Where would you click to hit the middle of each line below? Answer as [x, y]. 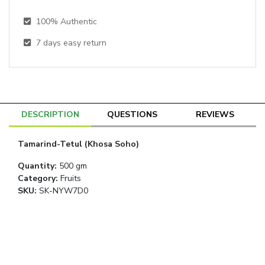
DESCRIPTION [50, 114]
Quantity [36, 166]
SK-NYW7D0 [64, 191]
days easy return [75, 43]
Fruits [71, 178]
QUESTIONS [132, 114]
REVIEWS [215, 114]
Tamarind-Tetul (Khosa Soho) [78, 144]
